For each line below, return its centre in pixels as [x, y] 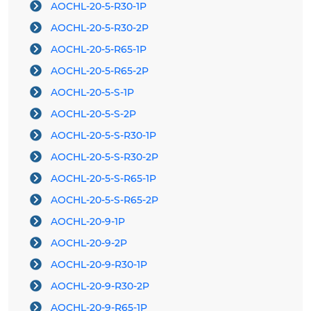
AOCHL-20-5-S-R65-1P [103, 179]
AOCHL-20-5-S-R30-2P [104, 157]
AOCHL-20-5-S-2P [93, 114]
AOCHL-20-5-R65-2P [100, 71]
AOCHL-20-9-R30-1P [99, 265]
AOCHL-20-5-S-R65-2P [104, 200]
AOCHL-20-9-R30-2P [100, 286]
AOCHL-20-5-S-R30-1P [103, 136]
